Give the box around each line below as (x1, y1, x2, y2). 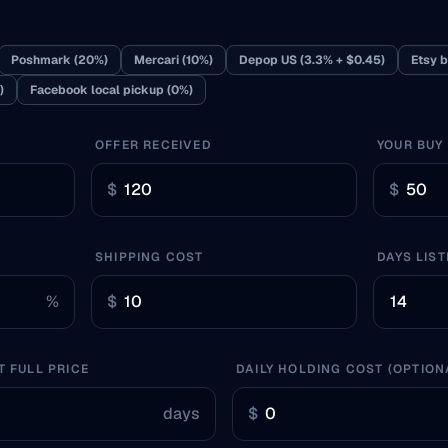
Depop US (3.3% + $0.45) (239, 52, 385, 68)
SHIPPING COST (95, 249, 204, 265)
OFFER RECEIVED (95, 137, 212, 153)
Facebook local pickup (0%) (30, 82, 193, 98)
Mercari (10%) (134, 52, 213, 68)
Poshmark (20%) (11, 52, 108, 68)
